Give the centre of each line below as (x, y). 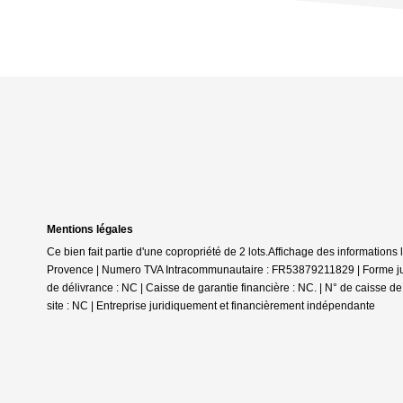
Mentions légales (90, 229)
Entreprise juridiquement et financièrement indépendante (236, 306)
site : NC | (72, 306)
